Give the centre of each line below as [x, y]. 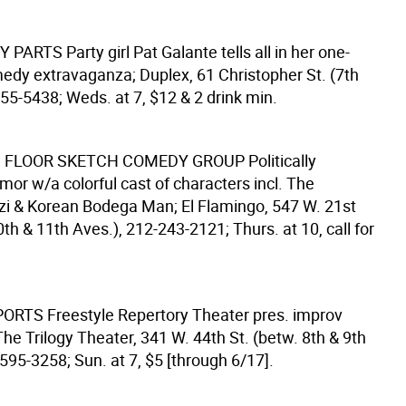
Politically [282, 160]
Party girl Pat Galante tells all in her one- [208, 52]
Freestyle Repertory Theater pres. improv [194, 314]
